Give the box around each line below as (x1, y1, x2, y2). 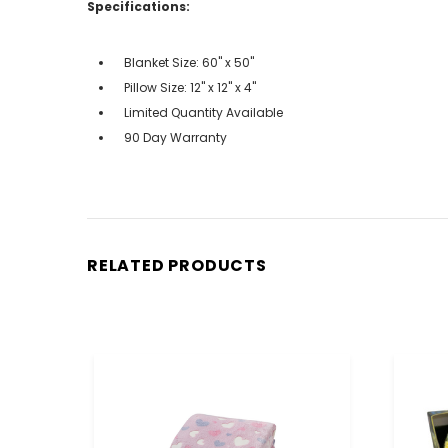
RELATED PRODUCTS (87, 253, 267, 277)
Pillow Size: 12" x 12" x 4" (124, 78, 256, 96)
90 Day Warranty (124, 128, 227, 146)
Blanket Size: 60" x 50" (124, 53, 254, 71)
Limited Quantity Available (124, 103, 283, 121)
